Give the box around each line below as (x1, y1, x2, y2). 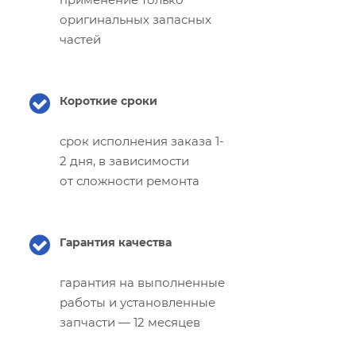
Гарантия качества (60, 234, 172, 250)
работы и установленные (60, 294, 215, 310)
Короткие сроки (60, 93, 157, 108)
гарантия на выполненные (60, 274, 225, 290)
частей (60, 31, 101, 47)
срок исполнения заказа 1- (60, 133, 224, 149)
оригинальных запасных (60, 11, 211, 27)
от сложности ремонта (60, 172, 199, 188)
